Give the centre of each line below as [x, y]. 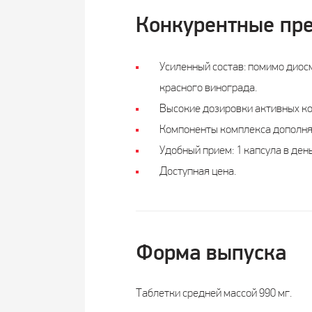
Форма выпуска [211, 254]
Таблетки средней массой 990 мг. [213, 294]
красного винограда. [208, 88]
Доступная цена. [197, 172]
